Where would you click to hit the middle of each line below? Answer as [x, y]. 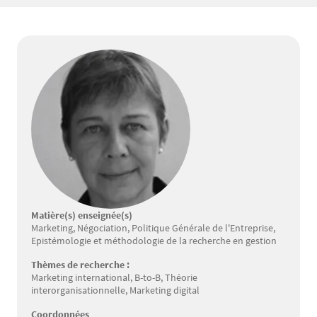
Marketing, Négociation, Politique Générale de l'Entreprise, [153, 228]
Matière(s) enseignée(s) [82, 215]
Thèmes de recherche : [80, 265]
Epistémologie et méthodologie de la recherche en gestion [154, 241]
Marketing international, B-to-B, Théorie [114, 277]
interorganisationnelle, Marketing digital [115, 290]
